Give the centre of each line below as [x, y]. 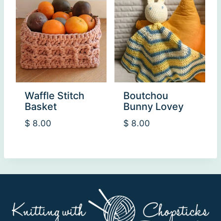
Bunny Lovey [153, 106]
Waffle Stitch [55, 95]
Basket [41, 106]
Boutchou [146, 95]
